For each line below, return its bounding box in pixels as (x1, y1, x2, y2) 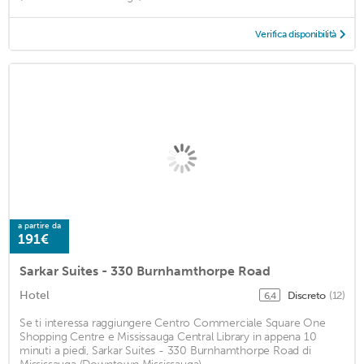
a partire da (18, 220, 61, 231)
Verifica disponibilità (254, 28, 336, 40)
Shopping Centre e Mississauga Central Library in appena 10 (19, 329, 317, 344)
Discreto (287, 288, 327, 301)
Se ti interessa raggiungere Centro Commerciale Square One (19, 315, 326, 330)
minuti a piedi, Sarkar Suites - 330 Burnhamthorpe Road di (19, 343, 311, 357)
